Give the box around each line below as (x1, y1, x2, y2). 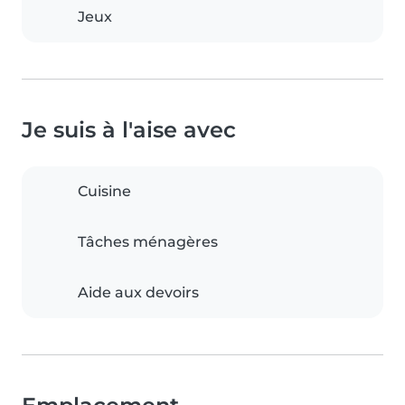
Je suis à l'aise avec (22, 117, 236, 144)
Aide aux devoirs (78, 284, 199, 302)
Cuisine (78, 183, 131, 201)
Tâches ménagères (78, 233, 218, 251)
